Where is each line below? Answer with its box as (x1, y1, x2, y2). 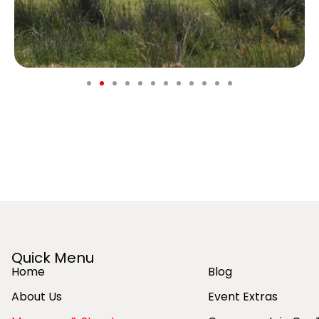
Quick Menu (11, 248, 94, 268)
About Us (11, 288, 62, 305)
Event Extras (207, 288, 278, 305)
